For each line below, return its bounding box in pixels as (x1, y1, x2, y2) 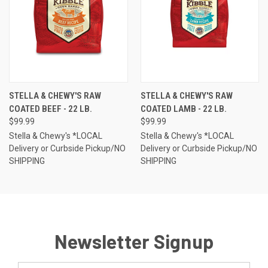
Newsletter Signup (54, 230, 214, 253)
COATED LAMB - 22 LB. (140, 103, 227, 115)
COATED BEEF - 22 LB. (9, 103, 92, 115)
